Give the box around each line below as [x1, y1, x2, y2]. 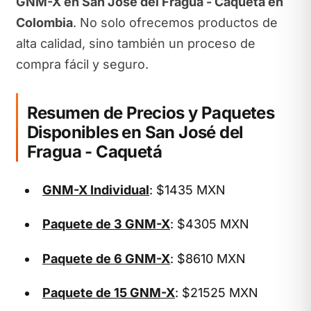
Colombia [15, 15, 73, 30]
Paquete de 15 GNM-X [42, 285, 175, 300]
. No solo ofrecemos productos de [72, 15, 278, 30]
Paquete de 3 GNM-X [42, 217, 170, 231]
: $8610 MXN [170, 251, 246, 266]
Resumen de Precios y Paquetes [26, 102, 275, 123]
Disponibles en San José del [26, 121, 244, 142]
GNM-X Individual [42, 182, 149, 197]
